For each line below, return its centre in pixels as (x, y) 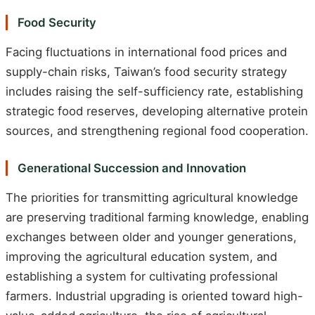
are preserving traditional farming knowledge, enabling (157, 217)
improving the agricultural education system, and (141, 256)
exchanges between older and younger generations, (151, 237)
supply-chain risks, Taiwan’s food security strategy (146, 72)
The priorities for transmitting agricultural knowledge (152, 197)
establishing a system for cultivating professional (142, 276)
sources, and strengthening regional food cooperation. (157, 131)
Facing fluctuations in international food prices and (146, 52)
